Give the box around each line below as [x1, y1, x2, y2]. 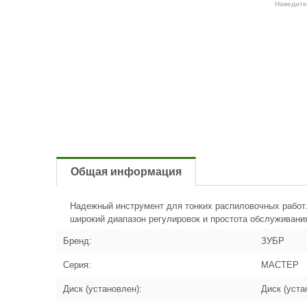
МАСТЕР [261, 260, 299, 270]
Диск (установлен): [63, 284, 142, 294]
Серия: [63, 260, 91, 270]
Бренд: [63, 236, 92, 246]
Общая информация [71, 166, 182, 177]
